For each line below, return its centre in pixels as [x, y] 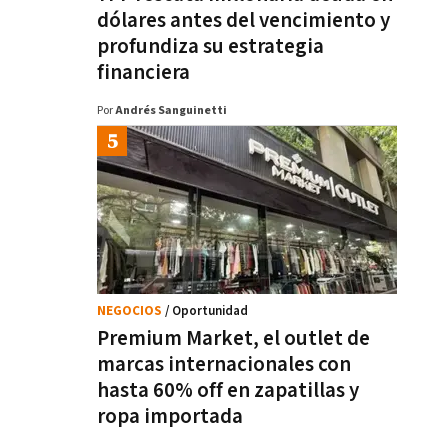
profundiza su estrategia [210, 46]
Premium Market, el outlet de [233, 338]
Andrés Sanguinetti [171, 110]
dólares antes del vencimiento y [243, 20]
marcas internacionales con [224, 364]
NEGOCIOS [131, 311]
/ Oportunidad [206, 311]
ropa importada [170, 416]
